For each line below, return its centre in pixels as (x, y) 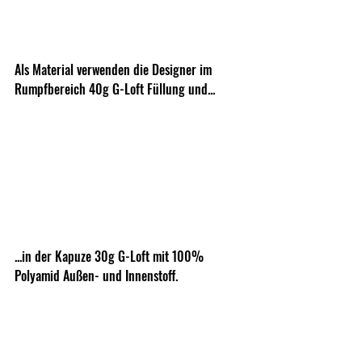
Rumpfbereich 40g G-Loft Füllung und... (116, 88)
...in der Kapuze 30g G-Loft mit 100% (111, 257)
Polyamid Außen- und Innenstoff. (96, 276)
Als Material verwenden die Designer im (115, 69)
